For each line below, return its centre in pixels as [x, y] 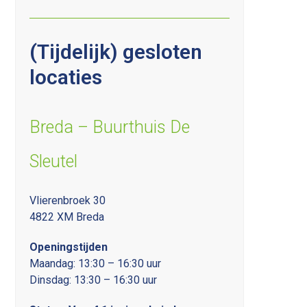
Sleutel [54, 161]
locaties [66, 77]
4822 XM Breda [67, 217]
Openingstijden [69, 247]
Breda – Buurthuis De [110, 127]
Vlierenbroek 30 [68, 200]
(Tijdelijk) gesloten [116, 51]
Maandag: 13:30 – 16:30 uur [96, 263]
